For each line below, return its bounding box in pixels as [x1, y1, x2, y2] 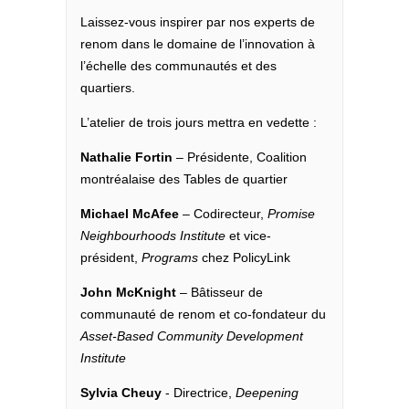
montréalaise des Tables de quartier [80, 172, 288, 187]
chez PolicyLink [198, 250, 291, 266]
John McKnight [80, 285, 181, 300]
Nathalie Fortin [80, 150, 177, 165]
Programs [142, 250, 199, 266]
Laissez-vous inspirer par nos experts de [80, 15, 316, 30]
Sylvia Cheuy [80, 385, 163, 401]
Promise [267, 206, 316, 222]
